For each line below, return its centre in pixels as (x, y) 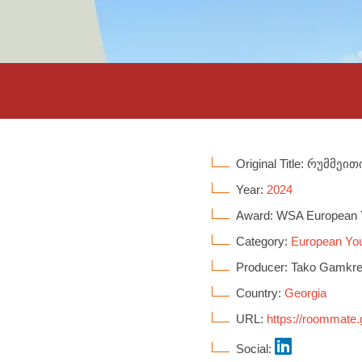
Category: (264, 241)
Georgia (306, 293)
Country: (261, 293)
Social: (256, 349)
